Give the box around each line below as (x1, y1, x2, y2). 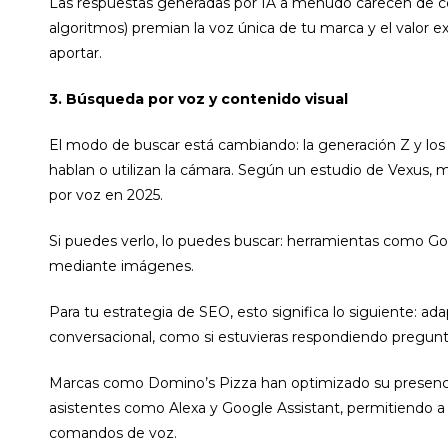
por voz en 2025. (49, 186, 163, 205)
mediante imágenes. (49, 257, 194, 276)
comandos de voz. (49, 424, 177, 443)
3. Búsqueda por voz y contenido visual (49, 90, 348, 109)
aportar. (49, 44, 102, 63)
